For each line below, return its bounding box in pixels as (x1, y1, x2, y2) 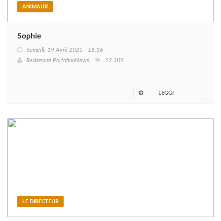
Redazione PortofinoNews (26, 57, 89, 64)
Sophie (17, 32, 41, 40)
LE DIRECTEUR (22, 199, 59, 205)
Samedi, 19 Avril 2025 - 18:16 (27, 47, 103, 53)
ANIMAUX (22, 4, 48, 10)
